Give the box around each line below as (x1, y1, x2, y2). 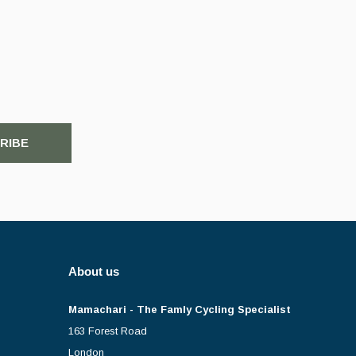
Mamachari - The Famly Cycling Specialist (68, 303, 291, 315)
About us (68, 264, 119, 278)
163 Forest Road (68, 324, 147, 337)
